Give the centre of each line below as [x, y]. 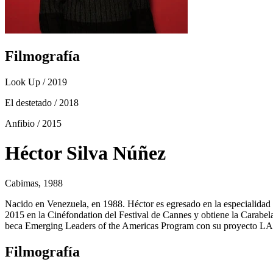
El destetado [28, 102]
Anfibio [20, 123]
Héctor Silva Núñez [85, 153]
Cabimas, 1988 [34, 183]
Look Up [23, 82]
